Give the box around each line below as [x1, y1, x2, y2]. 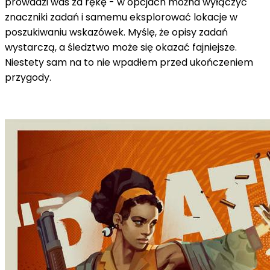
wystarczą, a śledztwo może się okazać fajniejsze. [5, 40, 237, 54]
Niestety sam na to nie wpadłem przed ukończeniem [5, 55, 253, 69]
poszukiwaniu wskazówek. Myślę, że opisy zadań [5, 25, 228, 39]
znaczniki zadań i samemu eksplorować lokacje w [5, 10, 237, 24]
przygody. [5, 70, 51, 84]
